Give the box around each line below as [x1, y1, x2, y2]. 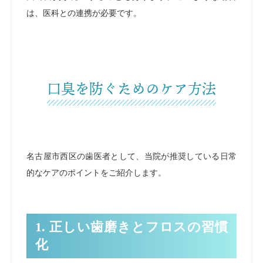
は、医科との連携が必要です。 [26, 8, 141, 18]
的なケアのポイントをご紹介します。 [26, 168, 166, 178]
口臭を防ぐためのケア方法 [47, 78, 216, 99]
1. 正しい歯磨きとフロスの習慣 [35, 220, 228, 235]
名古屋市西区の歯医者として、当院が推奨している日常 [26, 151, 237, 161]
